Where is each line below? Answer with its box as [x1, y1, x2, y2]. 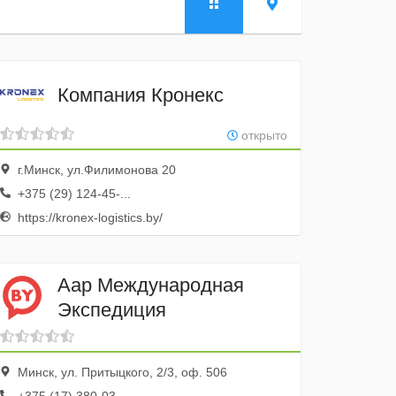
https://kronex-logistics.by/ [14, 210, 164, 225]
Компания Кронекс [57, 83, 225, 106]
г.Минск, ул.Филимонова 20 [14, 163, 177, 177]
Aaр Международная [57, 273, 245, 296]
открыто [237, 128, 287, 142]
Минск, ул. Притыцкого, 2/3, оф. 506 [14, 365, 228, 379]
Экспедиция [57, 298, 167, 321]
